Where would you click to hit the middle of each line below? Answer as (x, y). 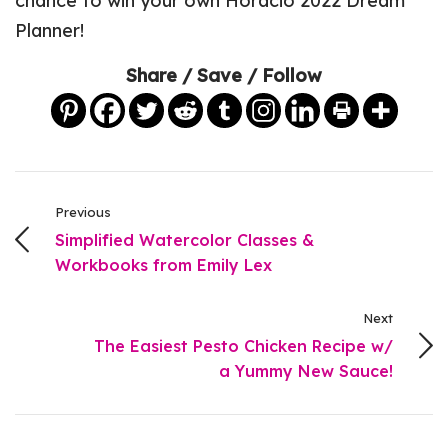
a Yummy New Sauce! (306, 371)
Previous (83, 212)
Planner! (49, 31)
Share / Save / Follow (224, 76)
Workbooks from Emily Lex (163, 265)
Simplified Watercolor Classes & (184, 240)
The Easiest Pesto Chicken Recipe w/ (243, 346)
